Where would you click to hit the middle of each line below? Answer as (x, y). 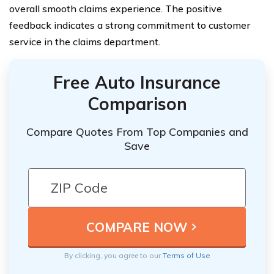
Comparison (137, 103)
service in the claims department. (85, 41)
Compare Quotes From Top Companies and (137, 132)
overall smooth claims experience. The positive (116, 8)
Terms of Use (186, 256)
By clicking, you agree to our (113, 256)
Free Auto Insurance (137, 82)
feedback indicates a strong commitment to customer (130, 25)
